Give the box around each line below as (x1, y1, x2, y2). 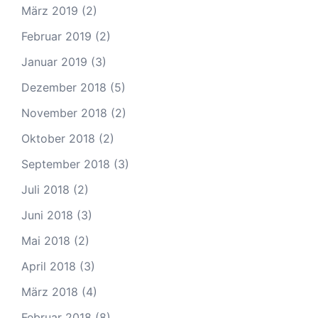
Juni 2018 (21, 208, 73, 222)
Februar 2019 (21, 29, 92, 43)
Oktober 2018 (21, 131, 95, 146)
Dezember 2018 (21, 80, 106, 94)
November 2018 (21, 106, 107, 120)
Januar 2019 (21, 55, 87, 69)
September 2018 (21, 157, 110, 171)
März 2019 (21, 4, 78, 18)
